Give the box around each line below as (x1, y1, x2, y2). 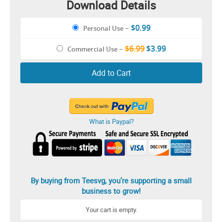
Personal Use (83, 24, 123, 33)
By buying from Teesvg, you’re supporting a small (31, 175, 192, 186)
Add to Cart (92, 67, 131, 79)
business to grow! (82, 186, 141, 196)
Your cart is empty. (85, 205, 137, 215)
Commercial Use (67, 45, 117, 54)
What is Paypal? (89, 117, 134, 126)
